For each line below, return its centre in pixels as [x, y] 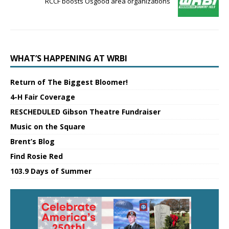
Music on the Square [48, 127]
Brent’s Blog [32, 142]
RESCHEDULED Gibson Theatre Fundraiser [85, 112]
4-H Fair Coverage [43, 97]
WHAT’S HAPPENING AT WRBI [69, 59]
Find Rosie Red [37, 156]
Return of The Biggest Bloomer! [69, 82]
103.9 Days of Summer [51, 171]
